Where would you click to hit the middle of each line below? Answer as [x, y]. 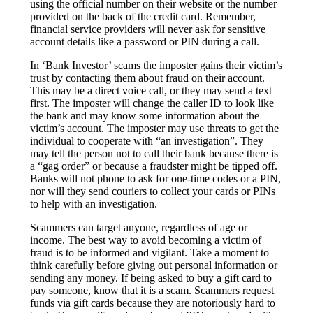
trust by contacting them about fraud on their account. [148, 78]
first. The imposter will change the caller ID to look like [152, 103]
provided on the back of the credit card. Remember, [143, 16]
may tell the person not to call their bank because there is [154, 153]
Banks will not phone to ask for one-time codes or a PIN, [156, 178]
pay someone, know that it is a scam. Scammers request [152, 290]
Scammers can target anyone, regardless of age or [139, 227]
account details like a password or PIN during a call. [145, 41]
